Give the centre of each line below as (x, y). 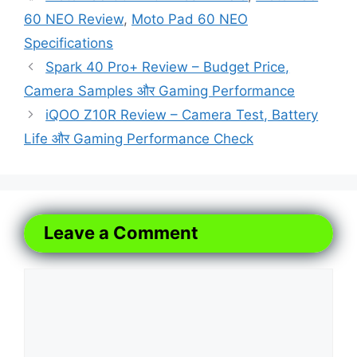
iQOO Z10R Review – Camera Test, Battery (182, 114)
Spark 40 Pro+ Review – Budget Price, (168, 67)
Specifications (69, 43)
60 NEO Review (74, 19)
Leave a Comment (121, 232)
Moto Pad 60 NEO (190, 19)
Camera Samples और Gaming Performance (159, 90)
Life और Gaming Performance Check (139, 138)
